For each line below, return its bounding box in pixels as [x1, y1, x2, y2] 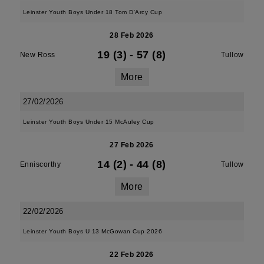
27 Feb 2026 [110, 141, 154, 149]
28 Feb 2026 [110, 31, 154, 39]
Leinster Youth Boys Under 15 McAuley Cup [22, 118, 154, 125]
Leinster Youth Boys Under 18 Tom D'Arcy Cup [22, 9, 163, 15]
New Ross [19, 51, 55, 59]
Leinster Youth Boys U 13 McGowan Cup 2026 [22, 228, 163, 235]
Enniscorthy [19, 160, 61, 169]
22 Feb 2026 [110, 250, 154, 259]
